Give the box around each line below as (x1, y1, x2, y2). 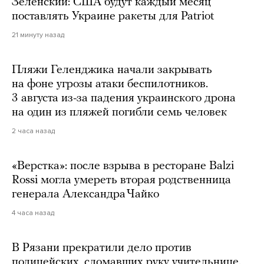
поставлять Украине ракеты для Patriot (12, 10, 214, 22)
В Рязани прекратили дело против (12, 242, 192, 254)
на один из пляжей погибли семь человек (12, 106, 227, 118)
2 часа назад (12, 126, 55, 135)
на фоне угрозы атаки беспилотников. (12, 78, 208, 90)
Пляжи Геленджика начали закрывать (12, 64, 212, 76)
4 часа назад (12, 208, 54, 217)
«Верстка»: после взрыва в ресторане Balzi (12, 160, 234, 172)
